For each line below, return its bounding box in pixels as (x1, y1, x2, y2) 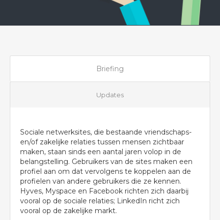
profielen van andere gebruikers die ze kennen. (20, 177, 181, 186)
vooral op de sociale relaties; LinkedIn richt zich (20, 196, 180, 205)
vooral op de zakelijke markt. (20, 206, 117, 215)
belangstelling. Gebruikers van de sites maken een (20, 157, 192, 166)
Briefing (96, 64, 124, 73)
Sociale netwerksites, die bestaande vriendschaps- (20, 128, 192, 137)
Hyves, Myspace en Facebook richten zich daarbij (20, 187, 189, 195)
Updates (96, 91, 124, 99)
